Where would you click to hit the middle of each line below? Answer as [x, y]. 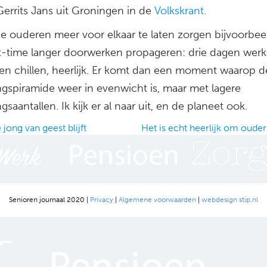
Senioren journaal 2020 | [49, 199]
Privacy [102, 199]
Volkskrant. [180, 10]
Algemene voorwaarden [157, 199]
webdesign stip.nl [230, 199]
